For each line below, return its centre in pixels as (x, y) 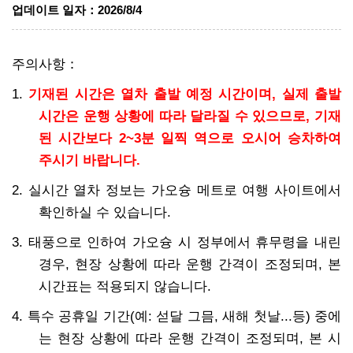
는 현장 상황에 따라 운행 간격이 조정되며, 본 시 (190, 338)
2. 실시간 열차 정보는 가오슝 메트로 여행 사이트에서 (176, 190)
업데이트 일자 (49, 10)
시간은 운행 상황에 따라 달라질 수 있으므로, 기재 (190, 116)
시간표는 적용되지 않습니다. (125, 286)
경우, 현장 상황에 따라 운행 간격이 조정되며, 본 (190, 264)
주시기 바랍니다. (89, 160)
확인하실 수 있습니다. (105, 212)
